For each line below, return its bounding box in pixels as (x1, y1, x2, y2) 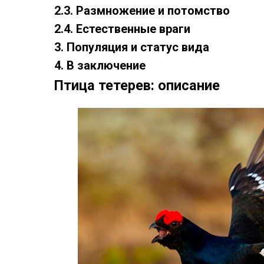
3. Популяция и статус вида (54, 40, 209, 55)
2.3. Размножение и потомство (54, 4, 230, 18)
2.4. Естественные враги (54, 22, 190, 37)
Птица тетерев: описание (54, 77, 220, 94)
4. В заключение (54, 58, 146, 73)
